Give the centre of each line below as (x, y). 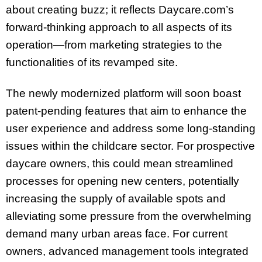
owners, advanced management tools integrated (127, 251)
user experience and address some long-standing (131, 128)
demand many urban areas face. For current (117, 233)
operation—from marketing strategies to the (114, 44)
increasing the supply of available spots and (116, 198)
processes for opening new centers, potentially (123, 181)
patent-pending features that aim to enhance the (126, 111)
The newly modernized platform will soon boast (123, 93)
